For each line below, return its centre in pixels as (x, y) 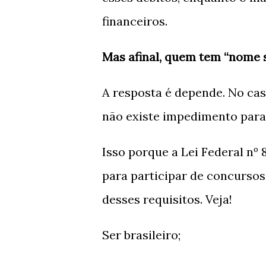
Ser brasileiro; (141, 235)
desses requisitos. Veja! (167, 199)
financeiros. (135, 21)
